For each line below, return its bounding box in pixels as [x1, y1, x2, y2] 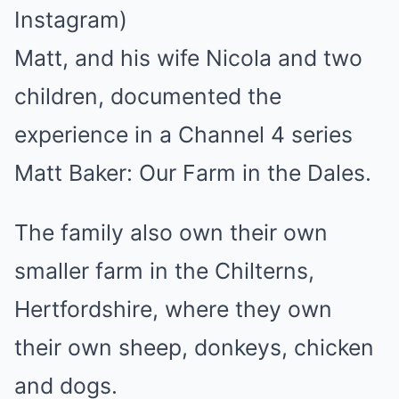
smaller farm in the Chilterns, [14, 257, 314, 284]
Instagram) [14, 6, 127, 33]
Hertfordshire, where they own [14, 296, 332, 322]
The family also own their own [14, 219, 328, 246]
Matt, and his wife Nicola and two [14, 45, 362, 71]
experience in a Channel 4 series [14, 121, 353, 148]
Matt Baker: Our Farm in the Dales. [14, 159, 371, 186]
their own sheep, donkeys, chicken [14, 334, 374, 361]
